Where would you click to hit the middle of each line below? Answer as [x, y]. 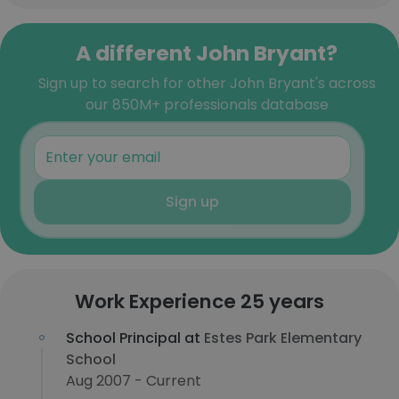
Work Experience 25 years [199, 301]
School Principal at [135, 338]
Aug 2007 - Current [134, 381]
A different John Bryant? [207, 53]
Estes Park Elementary [283, 338]
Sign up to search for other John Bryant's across [207, 83]
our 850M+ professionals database [207, 105]
